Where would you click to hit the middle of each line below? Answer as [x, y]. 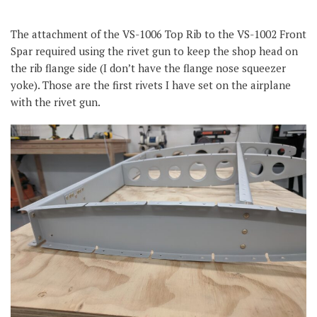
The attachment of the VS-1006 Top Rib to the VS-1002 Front [158, 34]
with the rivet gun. [56, 102]
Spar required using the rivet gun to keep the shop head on [154, 51]
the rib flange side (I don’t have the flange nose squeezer [148, 68]
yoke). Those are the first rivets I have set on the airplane [151, 85]
